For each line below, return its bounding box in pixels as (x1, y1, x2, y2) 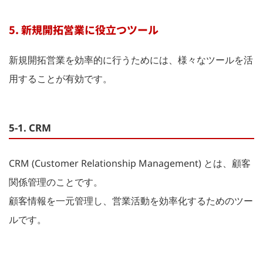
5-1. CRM (9, 120, 51, 134)
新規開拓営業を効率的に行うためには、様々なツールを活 (9, 53, 253, 66)
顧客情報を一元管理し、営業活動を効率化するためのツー (9, 194, 253, 207)
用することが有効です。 (9, 72, 112, 85)
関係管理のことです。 (9, 175, 103, 188)
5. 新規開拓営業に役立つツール (9, 21, 159, 37)
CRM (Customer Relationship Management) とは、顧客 (9, 156, 251, 170)
